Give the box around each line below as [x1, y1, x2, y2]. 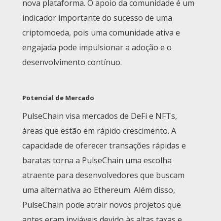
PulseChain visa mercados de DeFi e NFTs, [22, 110, 177, 122]
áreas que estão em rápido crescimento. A [22, 125, 176, 137]
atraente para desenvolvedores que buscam [22, 170, 184, 181]
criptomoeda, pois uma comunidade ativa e [22, 27, 180, 38]
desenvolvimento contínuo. [22, 57, 122, 68]
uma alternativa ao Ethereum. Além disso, [22, 184, 175, 196]
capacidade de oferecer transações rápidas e [22, 140, 186, 151]
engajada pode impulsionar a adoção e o [22, 42, 172, 53]
